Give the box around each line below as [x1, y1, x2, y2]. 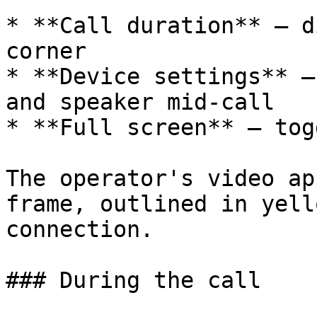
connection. [6, 217, 154, 242]
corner [6, 38, 86, 64]
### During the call [6, 267, 261, 293]
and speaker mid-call [6, 89, 275, 115]
